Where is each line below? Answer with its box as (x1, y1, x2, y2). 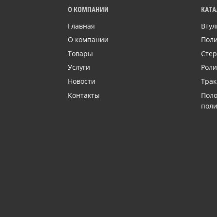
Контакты (68, 90, 100, 100)
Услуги (68, 62, 91, 72)
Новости (68, 77, 96, 86)
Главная (68, 21, 95, 31)
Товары (68, 48, 93, 58)
